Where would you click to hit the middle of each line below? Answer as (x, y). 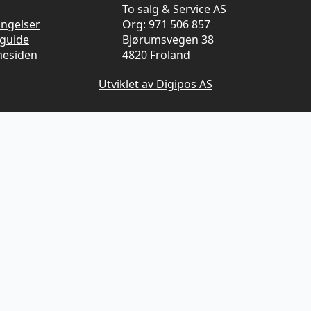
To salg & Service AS (174, 9)
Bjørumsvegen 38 (168, 40)
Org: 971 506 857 (166, 24)
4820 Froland (156, 55)
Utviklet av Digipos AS (155, 84)
